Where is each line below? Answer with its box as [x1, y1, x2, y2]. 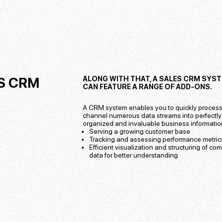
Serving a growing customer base [89, 127, 191, 135]
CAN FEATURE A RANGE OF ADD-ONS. [82, 82, 212, 91]
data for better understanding [89, 151, 178, 159]
